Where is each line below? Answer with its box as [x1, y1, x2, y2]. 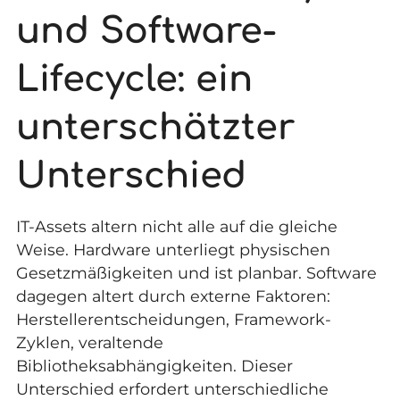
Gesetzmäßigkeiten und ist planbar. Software [15, 263, 377, 283]
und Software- [15, 11, 277, 51]
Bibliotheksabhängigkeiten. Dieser [15, 356, 293, 376]
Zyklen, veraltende [15, 333, 163, 353]
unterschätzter [15, 107, 295, 147]
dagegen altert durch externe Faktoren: [15, 287, 330, 306]
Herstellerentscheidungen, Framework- [15, 310, 331, 329]
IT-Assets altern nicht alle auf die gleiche [15, 217, 337, 237]
